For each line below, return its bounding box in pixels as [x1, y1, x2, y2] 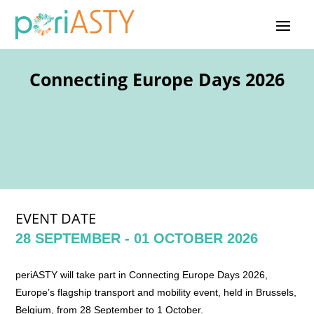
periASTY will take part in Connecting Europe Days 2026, [15, 268, 268, 280]
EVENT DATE [15, 208, 97, 228]
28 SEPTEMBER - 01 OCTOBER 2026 [15, 230, 259, 246]
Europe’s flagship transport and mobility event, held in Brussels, [15, 286, 297, 298]
